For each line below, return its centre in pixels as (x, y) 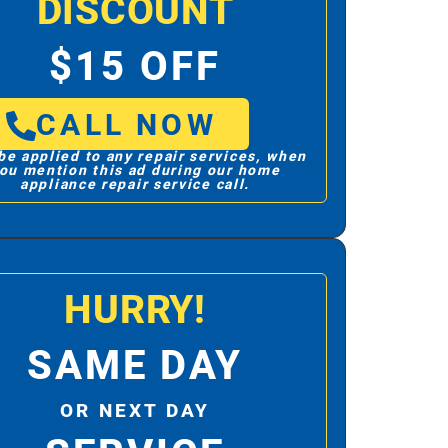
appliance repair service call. (135, 185)
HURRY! (135, 311)
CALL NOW (126, 126)
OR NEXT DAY (135, 411)
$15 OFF (135, 68)
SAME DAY (135, 367)
